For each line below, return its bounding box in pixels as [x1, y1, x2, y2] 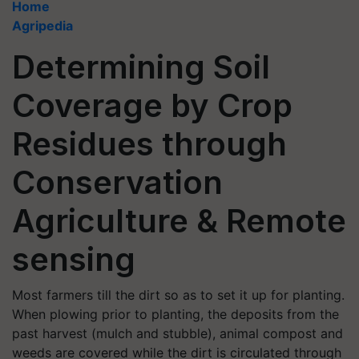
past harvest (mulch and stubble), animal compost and [12, 325, 343, 341]
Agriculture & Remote [12, 201, 346, 240]
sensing [12, 240, 135, 279]
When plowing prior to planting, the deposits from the [12, 306, 339, 322]
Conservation [12, 163, 223, 202]
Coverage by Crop [12, 86, 292, 125]
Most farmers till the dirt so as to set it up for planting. [12, 287, 345, 303]
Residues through [12, 124, 287, 163]
